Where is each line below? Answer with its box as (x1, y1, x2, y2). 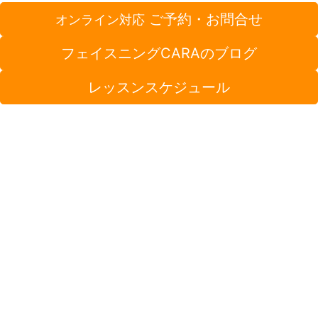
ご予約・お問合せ (145, 11, 263, 28)
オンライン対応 (55, 12, 145, 28)
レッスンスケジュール (88, 79, 230, 97)
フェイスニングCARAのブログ (61, 45, 257, 62)
